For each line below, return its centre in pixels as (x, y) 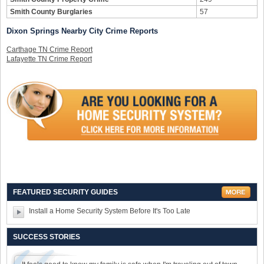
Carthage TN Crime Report (49, 49)
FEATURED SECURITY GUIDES (65, 192)
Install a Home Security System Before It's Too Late (110, 211)
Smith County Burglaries (51, 12)
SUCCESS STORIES (47, 237)
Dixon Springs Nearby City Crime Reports (82, 31)
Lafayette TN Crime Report (49, 59)
